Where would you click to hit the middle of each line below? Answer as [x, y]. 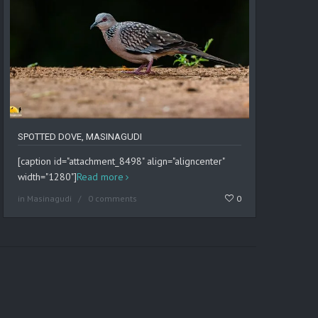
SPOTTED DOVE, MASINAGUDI [80, 137]
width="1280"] [48, 177]
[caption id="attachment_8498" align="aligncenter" [121, 161]
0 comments [113, 199]
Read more [100, 177]
